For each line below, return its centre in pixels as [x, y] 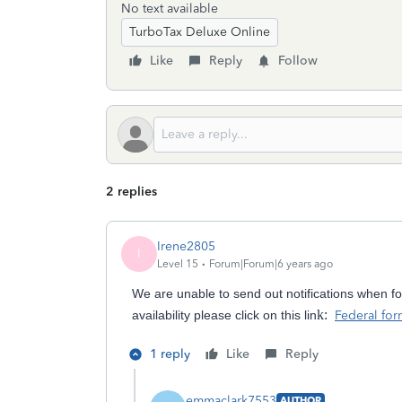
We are [153, 293]
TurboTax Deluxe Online [200, 32]
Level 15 [178, 263]
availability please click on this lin [224, 315]
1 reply [170, 354]
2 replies [131, 192]
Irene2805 [186, 246]
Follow [298, 61]
